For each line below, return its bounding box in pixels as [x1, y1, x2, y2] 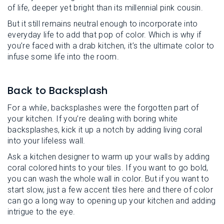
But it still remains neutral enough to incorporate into [7, 19, 198, 28]
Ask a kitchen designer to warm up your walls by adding [7, 152, 210, 161]
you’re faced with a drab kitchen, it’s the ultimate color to [7, 41, 214, 50]
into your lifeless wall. [7, 136, 85, 145]
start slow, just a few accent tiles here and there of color [7, 185, 213, 194]
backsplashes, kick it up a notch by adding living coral [7, 125, 202, 134]
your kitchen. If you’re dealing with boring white [7, 114, 178, 123]
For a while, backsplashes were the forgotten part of [7, 103, 199, 112]
